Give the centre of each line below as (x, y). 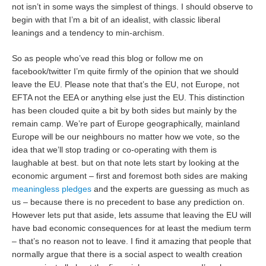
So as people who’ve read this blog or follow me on (108, 58)
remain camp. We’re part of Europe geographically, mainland (126, 123)
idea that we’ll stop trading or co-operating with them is (115, 150)
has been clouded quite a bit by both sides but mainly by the (125, 110)
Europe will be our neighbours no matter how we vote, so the (126, 137)
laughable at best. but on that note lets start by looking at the (126, 163)
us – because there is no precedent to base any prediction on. (129, 202)
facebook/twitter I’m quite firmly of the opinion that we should (126, 71)
